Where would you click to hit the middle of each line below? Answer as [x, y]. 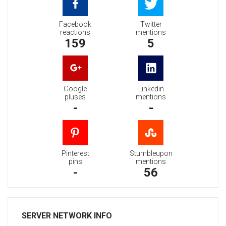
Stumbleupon [151, 154]
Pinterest [75, 154]
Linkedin [151, 89]
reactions [75, 33]
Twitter [151, 24]
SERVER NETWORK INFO [67, 216]
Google [75, 89]
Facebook [75, 24]
